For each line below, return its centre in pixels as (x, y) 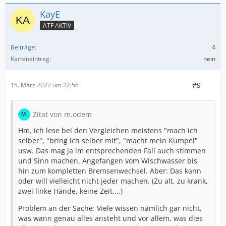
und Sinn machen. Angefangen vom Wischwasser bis (108, 160)
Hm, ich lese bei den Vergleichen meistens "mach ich (108, 130)
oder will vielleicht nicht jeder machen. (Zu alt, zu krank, (113, 181)
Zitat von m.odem (62, 114)
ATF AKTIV (57, 26)
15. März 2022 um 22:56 (45, 85)
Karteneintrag (30, 59)
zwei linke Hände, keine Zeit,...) (70, 191)
